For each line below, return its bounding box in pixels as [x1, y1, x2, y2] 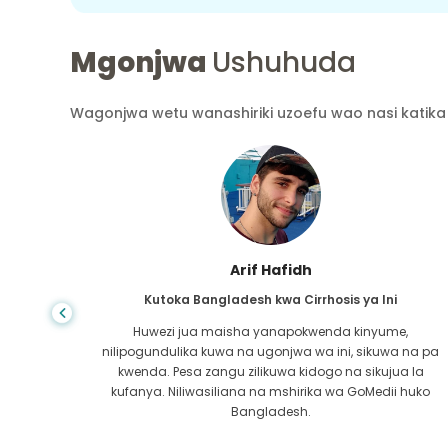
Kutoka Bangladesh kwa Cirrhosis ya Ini [144, 290, 398, 308]
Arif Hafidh [229, 259, 312, 280]
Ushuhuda [212, 42, 356, 82]
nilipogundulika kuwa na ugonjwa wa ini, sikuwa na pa [102, 342, 440, 360]
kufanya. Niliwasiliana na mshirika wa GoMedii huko [111, 382, 431, 400]
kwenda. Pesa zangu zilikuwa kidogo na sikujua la [117, 362, 424, 380]
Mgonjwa [70, 42, 212, 82]
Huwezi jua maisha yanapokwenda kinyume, [133, 322, 409, 340]
